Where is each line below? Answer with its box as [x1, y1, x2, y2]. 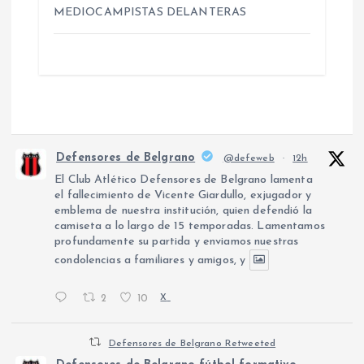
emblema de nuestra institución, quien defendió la [54, 204, 312, 217]
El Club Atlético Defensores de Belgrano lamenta [54, 173, 313, 186]
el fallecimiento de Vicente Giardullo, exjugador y [54, 188, 312, 201]
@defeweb [223, 153, 275, 163]
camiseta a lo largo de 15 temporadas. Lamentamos [54, 219, 325, 232]
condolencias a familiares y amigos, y [54, 253, 246, 266]
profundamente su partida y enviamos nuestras [54, 235, 299, 248]
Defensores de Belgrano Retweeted [108, 339, 276, 349]
